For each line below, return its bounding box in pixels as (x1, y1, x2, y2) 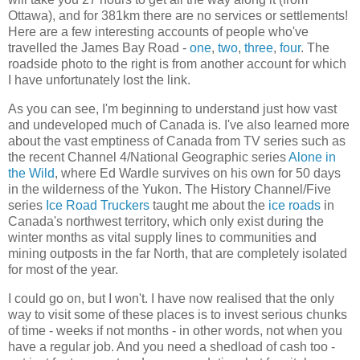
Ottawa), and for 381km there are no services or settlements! (8, 9, 348, 23)
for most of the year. (8, 262, 118, 276)
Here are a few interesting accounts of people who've (8, 25, 309, 39)
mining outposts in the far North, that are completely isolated (8, 246, 347, 260)
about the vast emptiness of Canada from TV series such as (8, 133, 346, 148)
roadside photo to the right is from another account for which (8, 57, 346, 72)
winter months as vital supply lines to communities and (8, 230, 317, 244)
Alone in (288, 149, 336, 164)
